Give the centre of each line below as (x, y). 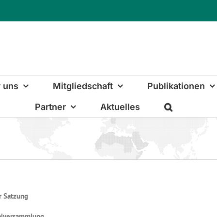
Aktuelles (120, 107)
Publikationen (176, 86)
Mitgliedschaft (83, 86)
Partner (50, 107)
